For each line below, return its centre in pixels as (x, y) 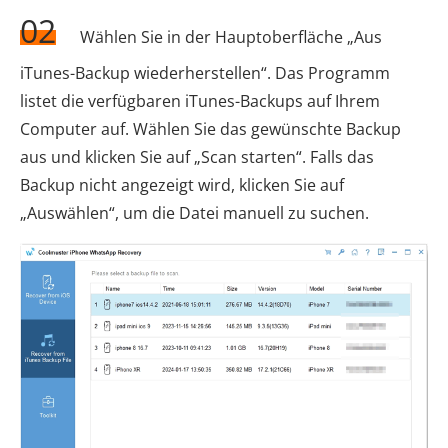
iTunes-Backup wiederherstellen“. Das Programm (205, 73)
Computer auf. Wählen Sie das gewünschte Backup (210, 129)
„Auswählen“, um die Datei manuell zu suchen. (194, 213)
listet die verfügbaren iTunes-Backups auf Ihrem (200, 101)
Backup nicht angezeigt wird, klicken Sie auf (182, 185)
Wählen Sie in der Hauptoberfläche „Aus (229, 37)
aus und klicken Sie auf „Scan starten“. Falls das (197, 157)
